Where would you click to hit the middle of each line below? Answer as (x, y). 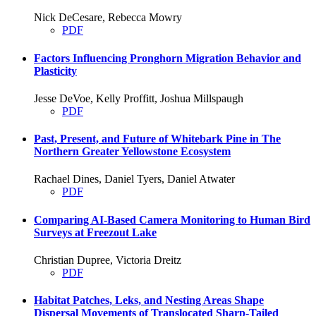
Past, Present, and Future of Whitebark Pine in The (157, 139)
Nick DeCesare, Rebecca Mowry (108, 18)
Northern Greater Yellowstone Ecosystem (132, 152)
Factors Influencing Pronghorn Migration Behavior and (168, 58)
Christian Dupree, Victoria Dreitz (108, 260)
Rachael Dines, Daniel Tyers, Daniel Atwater (134, 179)
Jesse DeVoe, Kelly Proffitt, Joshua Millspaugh (139, 98)
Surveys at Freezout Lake (95, 232)
